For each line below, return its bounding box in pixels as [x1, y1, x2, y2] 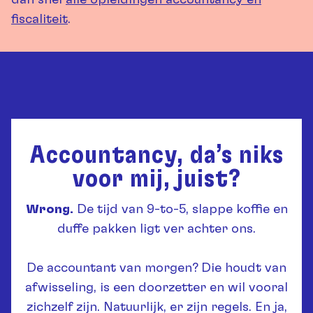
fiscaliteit [11, 13, 68, 27]
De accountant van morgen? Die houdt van [27, 262, 286, 275]
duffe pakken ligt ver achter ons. [57, 223, 256, 236]
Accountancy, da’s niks [29, 144, 284, 168]
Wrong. [25, 203, 73, 217]
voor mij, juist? [72, 168, 241, 192]
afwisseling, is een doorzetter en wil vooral [25, 282, 288, 295]
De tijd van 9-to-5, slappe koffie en [73, 203, 288, 217]
